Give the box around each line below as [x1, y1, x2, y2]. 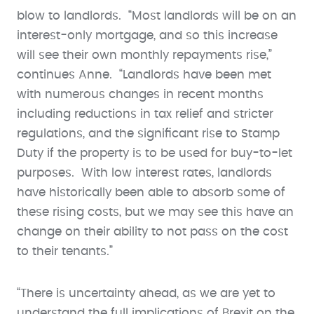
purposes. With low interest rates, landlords [17, 167, 272, 179]
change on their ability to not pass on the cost [17, 226, 288, 238]
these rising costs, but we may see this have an [17, 206, 294, 218]
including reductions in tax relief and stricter [17, 108, 273, 120]
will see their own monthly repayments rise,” [17, 49, 272, 61]
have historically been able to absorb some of [17, 186, 285, 198]
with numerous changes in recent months [17, 88, 264, 100]
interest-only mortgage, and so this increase [17, 29, 278, 41]
